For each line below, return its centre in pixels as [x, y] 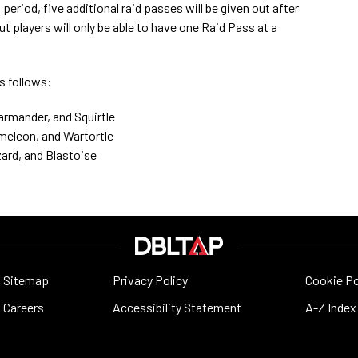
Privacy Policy [150, 280]
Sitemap [26, 280]
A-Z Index [331, 307]
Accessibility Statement [177, 307]
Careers [24, 307]
